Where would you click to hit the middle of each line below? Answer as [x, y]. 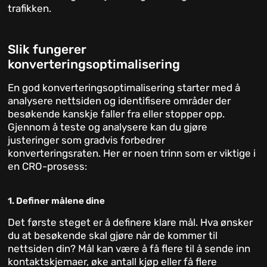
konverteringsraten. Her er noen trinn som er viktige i [132, 153]
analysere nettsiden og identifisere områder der [119, 101]
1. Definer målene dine [57, 201]
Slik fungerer [47, 49]
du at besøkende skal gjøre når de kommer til [113, 236]
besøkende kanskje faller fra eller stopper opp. [117, 114]
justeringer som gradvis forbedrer [87, 140]
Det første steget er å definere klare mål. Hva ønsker [131, 223]
